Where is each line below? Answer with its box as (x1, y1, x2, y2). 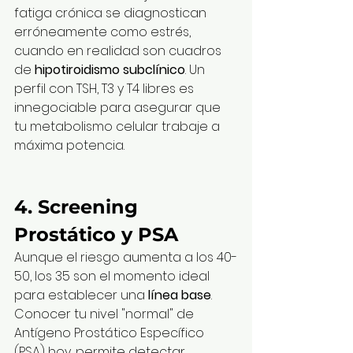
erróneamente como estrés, (14, 23, 194, 42)
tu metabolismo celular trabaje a (14, 117, 223, 136)
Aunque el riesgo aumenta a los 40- (14, 248, 237, 267)
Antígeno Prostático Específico (14, 324, 207, 343)
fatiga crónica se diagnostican (14, 4, 210, 23)
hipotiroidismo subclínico (35, 61, 185, 80)
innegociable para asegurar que (14, 98, 224, 117)
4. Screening (14, 195, 143, 219)
